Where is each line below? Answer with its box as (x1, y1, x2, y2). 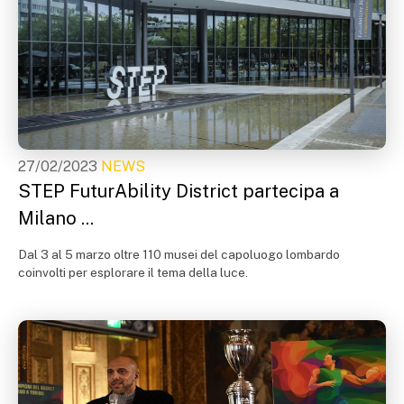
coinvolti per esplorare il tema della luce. (18, 264, 248, 280)
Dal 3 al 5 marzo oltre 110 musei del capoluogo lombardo (18, 246, 340, 262)
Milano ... (18, 207, 94, 229)
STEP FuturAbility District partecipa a (18, 179, 339, 202)
